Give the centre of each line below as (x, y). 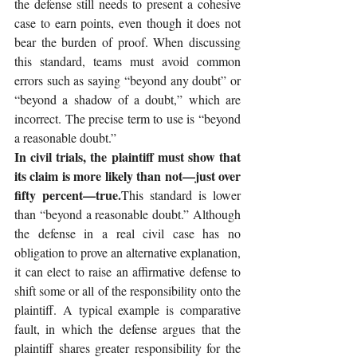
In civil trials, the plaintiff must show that (127, 157)
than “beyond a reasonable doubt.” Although (127, 214)
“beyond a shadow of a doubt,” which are (127, 100)
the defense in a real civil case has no (127, 233)
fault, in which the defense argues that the (127, 329)
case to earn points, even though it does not (127, 23)
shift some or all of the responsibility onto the (127, 291)
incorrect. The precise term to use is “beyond (127, 119)
